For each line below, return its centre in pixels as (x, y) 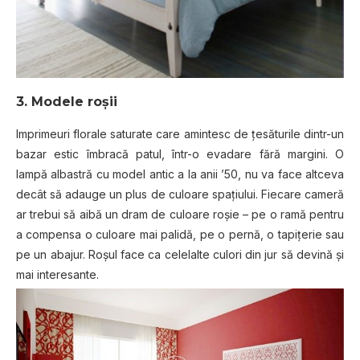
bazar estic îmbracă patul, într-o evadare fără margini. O (180, 154)
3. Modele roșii (67, 102)
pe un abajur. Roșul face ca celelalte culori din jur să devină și (180, 255)
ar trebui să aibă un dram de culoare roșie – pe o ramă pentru (180, 215)
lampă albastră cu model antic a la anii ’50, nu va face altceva (180, 174)
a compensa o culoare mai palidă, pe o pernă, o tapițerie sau (180, 235)
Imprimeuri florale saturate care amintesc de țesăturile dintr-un (180, 134)
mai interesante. (57, 275)
